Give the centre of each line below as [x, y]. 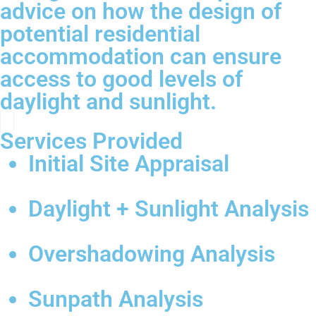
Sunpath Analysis [116, 299]
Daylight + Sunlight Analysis [169, 209]
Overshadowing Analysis [152, 254]
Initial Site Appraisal [129, 164]
